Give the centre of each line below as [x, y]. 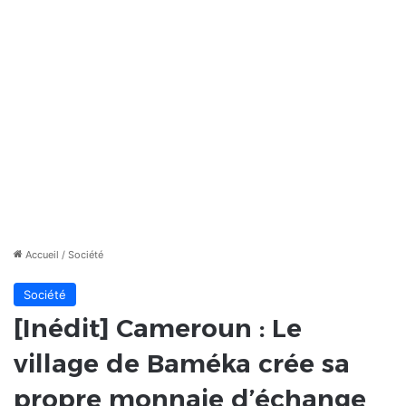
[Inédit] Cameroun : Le [158, 329]
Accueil [41, 255]
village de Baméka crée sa [182, 364]
